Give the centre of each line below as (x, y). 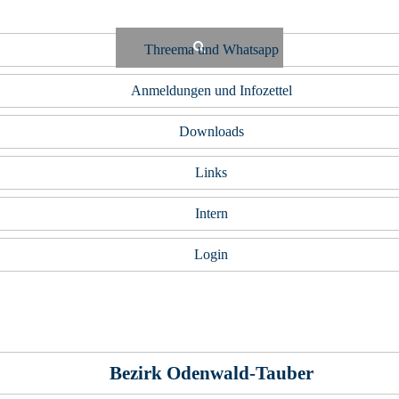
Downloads (211, 132)
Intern (211, 214)
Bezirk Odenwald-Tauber (211, 374)
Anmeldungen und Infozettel (211, 91)
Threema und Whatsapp (211, 50)
